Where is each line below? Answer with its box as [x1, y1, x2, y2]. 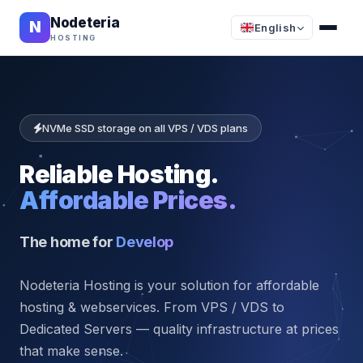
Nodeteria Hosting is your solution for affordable [19, 277, 319, 293]
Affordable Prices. [19, 186, 237, 215]
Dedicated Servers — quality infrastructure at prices [19, 321, 339, 337]
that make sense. [19, 343, 123, 359]
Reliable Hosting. [19, 160, 220, 189]
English [254, 21, 297, 34]
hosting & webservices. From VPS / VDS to [19, 299, 284, 315]
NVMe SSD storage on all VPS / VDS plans [42, 122, 248, 135]
